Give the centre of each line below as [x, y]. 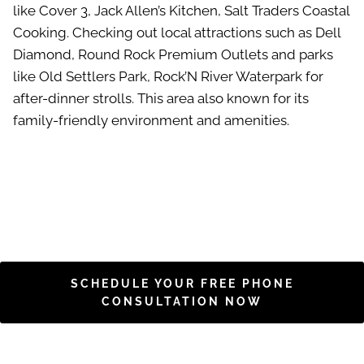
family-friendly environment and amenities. [151, 121]
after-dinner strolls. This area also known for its [161, 99]
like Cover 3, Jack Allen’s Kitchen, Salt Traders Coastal [181, 11]
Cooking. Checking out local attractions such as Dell [177, 33]
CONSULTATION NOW [182, 302]
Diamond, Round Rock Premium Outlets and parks [173, 55]
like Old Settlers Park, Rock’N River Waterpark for [168, 77]
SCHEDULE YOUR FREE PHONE [182, 284]
